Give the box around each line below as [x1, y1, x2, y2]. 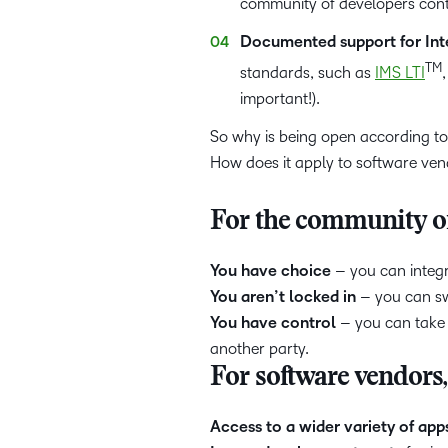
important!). [240, 90, 320, 108]
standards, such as [240, 64, 375, 82]
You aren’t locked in [210, 288, 356, 307]
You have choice [210, 262, 331, 281]
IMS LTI [375, 64, 425, 82]
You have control [210, 314, 336, 333]
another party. [210, 340, 309, 358]
